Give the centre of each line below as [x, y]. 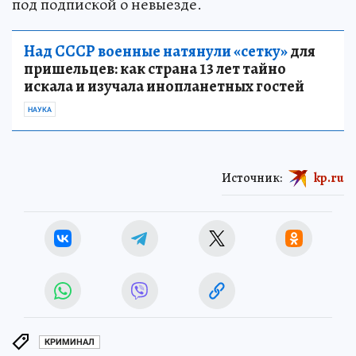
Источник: [252, 178]
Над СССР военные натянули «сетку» [156, 51]
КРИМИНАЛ [70, 342]
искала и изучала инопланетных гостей [164, 86]
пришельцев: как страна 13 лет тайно [155, 68]
